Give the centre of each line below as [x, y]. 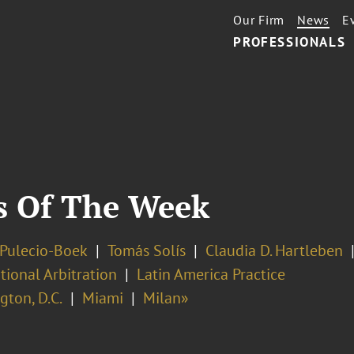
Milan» [166, 298]
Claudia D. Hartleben [274, 250]
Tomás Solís [146, 250]
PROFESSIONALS [290, 42]
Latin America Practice [211, 274]
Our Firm [259, 20]
